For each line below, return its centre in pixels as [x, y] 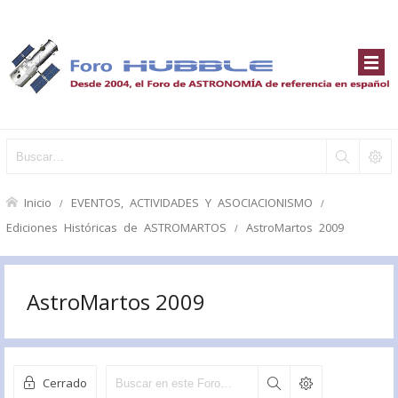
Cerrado [65, 382]
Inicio [38, 202]
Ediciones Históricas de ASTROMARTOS [116, 227]
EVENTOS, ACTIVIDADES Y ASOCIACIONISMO [192, 202]
